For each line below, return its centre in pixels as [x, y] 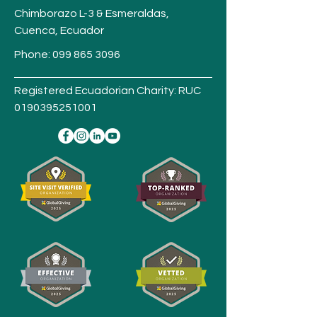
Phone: [33, 54]
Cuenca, [36, 30]
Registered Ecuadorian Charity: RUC [108, 91]
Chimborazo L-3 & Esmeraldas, [92, 13]
